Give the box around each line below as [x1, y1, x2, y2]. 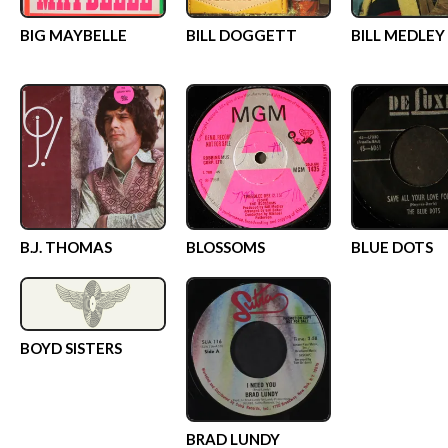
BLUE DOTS [351, 237, 433, 256]
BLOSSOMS [185, 237, 265, 256]
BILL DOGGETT [185, 26, 297, 44]
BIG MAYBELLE [20, 26, 127, 44]
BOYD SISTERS [20, 339, 122, 358]
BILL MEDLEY [351, 26, 445, 44]
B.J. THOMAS [20, 237, 112, 256]
